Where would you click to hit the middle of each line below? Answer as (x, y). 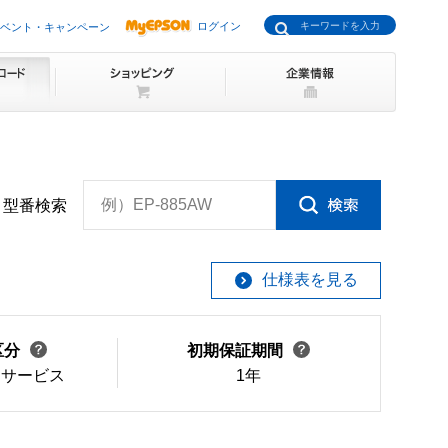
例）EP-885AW (156, 204)
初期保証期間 (235, 351)
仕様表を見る (309, 280)
